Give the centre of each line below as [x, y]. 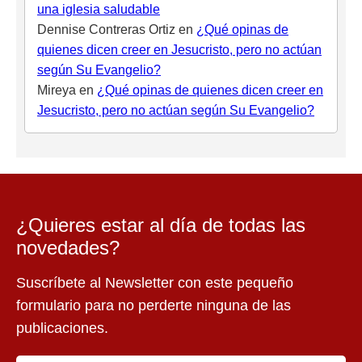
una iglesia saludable [99, 10]
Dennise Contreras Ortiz [106, 30]
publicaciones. [62, 328]
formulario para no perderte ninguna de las [154, 306]
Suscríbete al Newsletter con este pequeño [155, 283]
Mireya [57, 90]
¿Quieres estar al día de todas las [161, 225]
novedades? [68, 248]
